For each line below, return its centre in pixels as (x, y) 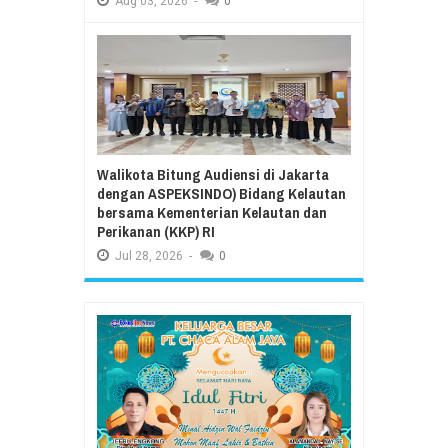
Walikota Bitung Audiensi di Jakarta (213, 175)
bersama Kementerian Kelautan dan (212, 213)
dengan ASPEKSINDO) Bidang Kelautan (221, 194)
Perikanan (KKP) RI (156, 232)
